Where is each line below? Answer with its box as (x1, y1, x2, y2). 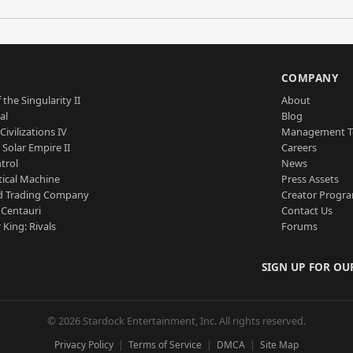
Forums (281, 219, 318, 233)
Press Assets (281, 172, 339, 186)
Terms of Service (128, 338, 202, 351)
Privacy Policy (54, 338, 113, 351)
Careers (281, 140, 317, 154)
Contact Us (281, 203, 333, 217)
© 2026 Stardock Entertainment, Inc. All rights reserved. (47, 314, 306, 328)
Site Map (260, 338, 299, 351)
